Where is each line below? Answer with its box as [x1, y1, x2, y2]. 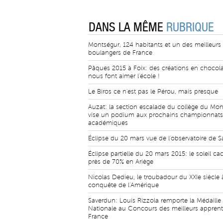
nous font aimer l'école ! [88, 73, 160, 80]
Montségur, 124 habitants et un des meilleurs [88, 41, 221, 48]
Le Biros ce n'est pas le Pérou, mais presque [88, 88, 218, 95]
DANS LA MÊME [89, 20, 166, 34]
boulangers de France [88, 49, 152, 56]
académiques [88, 119, 128, 126]
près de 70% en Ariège [88, 158, 153, 165]
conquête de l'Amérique [88, 182, 159, 189]
